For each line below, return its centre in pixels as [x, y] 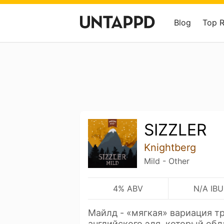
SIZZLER [175, 130]
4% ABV [128, 188]
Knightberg [170, 147]
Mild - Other [166, 161]
